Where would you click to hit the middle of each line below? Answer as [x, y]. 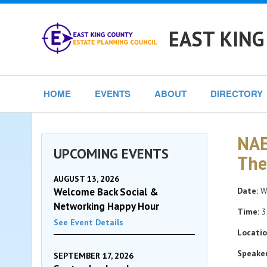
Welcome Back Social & [106, 192]
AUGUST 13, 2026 [86, 179]
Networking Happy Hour [106, 206]
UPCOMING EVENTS [111, 153]
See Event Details [89, 222]
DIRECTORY [237, 94]
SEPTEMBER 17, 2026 [94, 256]
